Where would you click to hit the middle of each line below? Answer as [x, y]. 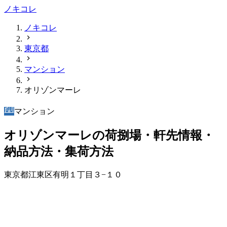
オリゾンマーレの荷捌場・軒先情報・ [109, 135]
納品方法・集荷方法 [59, 151]
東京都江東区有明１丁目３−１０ [63, 174]
